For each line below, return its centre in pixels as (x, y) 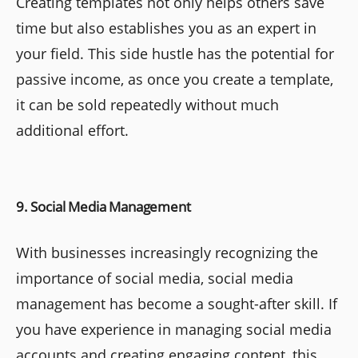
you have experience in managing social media (174, 330)
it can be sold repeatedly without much (147, 105)
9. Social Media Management (103, 207)
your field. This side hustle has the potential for (175, 54)
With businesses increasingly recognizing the (167, 253)
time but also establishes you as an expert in (166, 28)
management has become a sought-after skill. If (177, 304)
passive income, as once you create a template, (175, 80)
